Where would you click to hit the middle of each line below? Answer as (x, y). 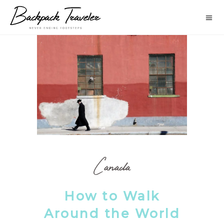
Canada (112, 166)
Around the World (112, 213)
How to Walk (112, 196)
